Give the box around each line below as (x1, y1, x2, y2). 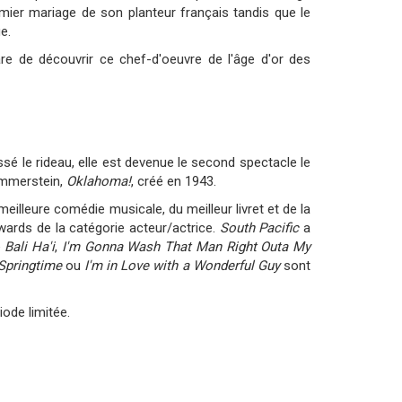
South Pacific (219, 220, 300, 236)
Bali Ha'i (4, 239, 56, 255)
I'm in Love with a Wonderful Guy (83, 258, 280, 274)
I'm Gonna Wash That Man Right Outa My (61, 239, 311, 255)
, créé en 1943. (131, 173, 216, 189)
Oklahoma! (66, 173, 131, 189)
